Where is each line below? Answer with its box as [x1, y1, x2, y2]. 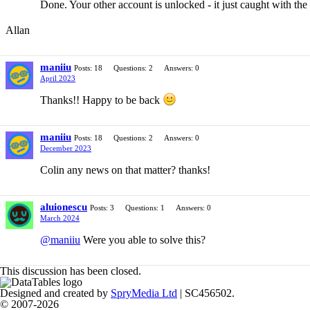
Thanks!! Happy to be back [40, 94, 163, 106]
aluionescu [40, 201, 87, 212]
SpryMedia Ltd [111, 287, 177, 299]
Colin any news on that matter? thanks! [40, 164, 210, 176]
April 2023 [40, 74, 75, 82]
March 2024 [40, 214, 80, 222]
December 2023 [40, 144, 91, 152]
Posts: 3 [90, 203, 114, 212]
